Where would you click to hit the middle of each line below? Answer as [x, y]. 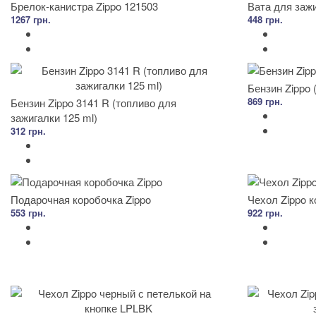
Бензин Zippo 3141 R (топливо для [93, 102]
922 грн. [265, 212]
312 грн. [28, 130]
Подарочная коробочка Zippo [81, 199]
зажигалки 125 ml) [54, 117]
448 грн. [265, 19]
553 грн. [28, 212]
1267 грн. [31, 19]
